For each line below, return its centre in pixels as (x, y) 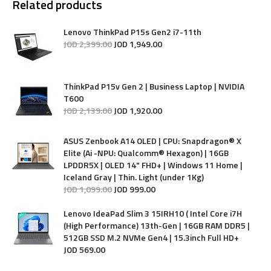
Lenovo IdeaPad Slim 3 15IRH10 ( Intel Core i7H (153, 213)
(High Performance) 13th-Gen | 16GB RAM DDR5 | (157, 225)
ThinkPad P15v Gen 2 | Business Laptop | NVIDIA (154, 86)
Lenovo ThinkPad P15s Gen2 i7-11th (132, 31)
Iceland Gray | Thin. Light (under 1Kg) (134, 177)
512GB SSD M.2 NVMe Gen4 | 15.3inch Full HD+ (151, 237)
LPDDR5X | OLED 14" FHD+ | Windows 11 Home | (153, 165)
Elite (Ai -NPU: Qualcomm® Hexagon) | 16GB (146, 152)
